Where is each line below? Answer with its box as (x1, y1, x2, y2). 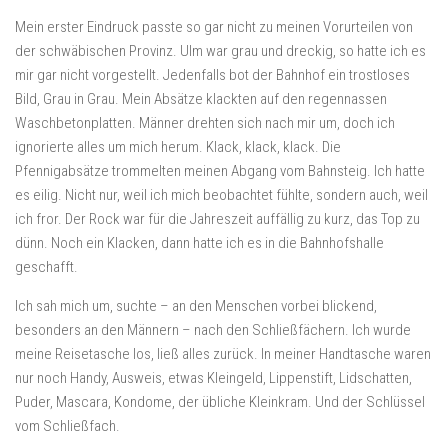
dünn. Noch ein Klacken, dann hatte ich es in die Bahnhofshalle (15, 234, 384, 252)
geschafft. (15, 258, 78, 276)
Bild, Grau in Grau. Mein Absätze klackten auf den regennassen (15, 90, 387, 108)
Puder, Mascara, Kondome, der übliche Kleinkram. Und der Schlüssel (15, 393, 425, 411)
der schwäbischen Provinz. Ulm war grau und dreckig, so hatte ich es (15, 42, 426, 60)
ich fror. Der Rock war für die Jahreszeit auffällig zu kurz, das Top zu (15, 210, 420, 228)
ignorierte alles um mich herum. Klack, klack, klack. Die (15, 138, 341, 156)
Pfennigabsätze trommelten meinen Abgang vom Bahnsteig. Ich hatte (15, 162, 425, 180)
